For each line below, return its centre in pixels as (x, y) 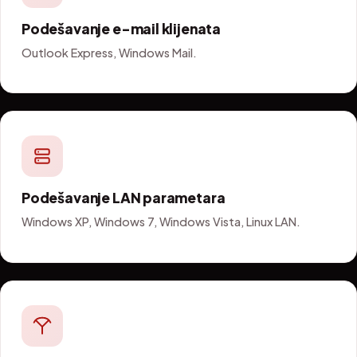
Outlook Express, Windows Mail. (109, 52)
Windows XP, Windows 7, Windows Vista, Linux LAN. (161, 222)
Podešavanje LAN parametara (124, 198)
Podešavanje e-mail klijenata (122, 29)
